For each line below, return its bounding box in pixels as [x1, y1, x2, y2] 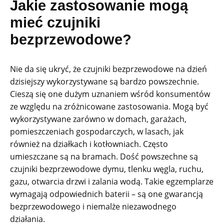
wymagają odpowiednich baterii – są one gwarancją [10, 188, 203, 200]
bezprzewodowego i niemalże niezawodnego [10, 201, 176, 212]
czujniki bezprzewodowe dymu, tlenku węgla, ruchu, [10, 163, 203, 175]
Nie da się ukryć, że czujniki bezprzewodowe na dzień [10, 63, 207, 75]
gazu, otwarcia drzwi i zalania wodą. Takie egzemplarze [10, 176, 213, 187]
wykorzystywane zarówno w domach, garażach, [10, 113, 186, 125]
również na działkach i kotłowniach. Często [10, 138, 168, 150]
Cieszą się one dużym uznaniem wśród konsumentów [10, 88, 210, 100]
